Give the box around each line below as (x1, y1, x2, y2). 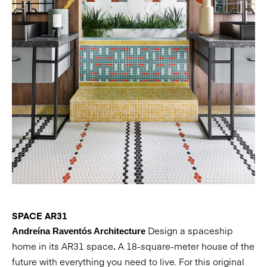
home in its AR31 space (12, 239, 113, 252)
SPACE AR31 (12, 209, 67, 222)
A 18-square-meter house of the (118, 239, 254, 252)
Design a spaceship (148, 223, 233, 237)
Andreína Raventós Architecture (12, 225, 148, 236)
